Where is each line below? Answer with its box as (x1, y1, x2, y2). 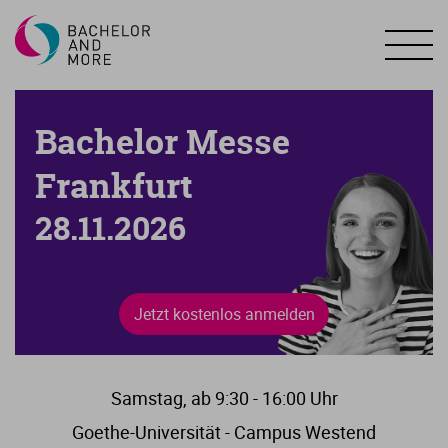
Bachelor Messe (35, 118, 290, 165)
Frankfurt (35, 162, 193, 209)
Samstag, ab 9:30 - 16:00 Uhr (110, 386, 338, 410)
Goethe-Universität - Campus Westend (72, 420, 376, 444)
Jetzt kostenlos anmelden (133, 303, 315, 325)
